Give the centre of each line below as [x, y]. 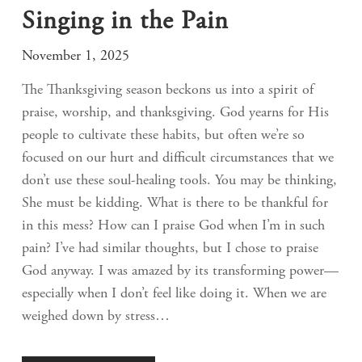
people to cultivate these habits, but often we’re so [163, 135]
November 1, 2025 [76, 56]
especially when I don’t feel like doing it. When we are [174, 294]
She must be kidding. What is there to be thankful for [175, 203]
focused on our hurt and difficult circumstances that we [178, 158]
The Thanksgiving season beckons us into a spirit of [168, 90]
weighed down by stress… [96, 316]
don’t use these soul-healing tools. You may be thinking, [179, 181]
